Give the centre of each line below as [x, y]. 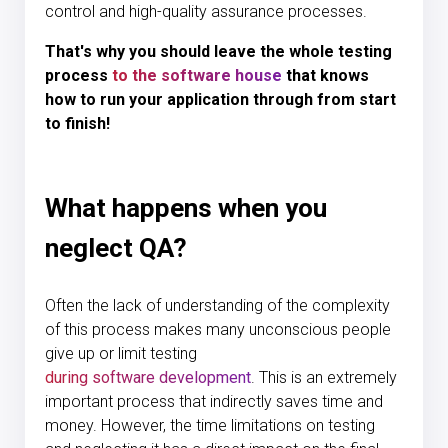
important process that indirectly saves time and [214, 402]
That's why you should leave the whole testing [218, 52]
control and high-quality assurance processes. [208, 12]
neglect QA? [116, 248]
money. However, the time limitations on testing [210, 426]
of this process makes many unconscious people [218, 330]
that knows [325, 76]
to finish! [79, 124]
